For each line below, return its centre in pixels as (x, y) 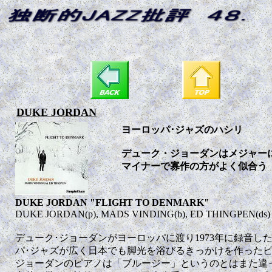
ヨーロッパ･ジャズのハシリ (182, 130)
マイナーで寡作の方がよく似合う (194, 166)
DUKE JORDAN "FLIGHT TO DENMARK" (112, 202)
